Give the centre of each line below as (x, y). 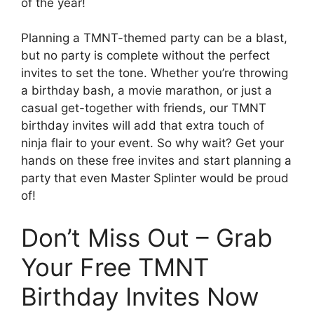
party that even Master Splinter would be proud (155, 178)
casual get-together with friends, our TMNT (144, 108)
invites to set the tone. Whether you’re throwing (155, 73)
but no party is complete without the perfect (145, 56)
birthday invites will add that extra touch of (143, 126)
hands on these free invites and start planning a (156, 161)
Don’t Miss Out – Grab (147, 237)
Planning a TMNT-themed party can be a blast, (154, 38)
